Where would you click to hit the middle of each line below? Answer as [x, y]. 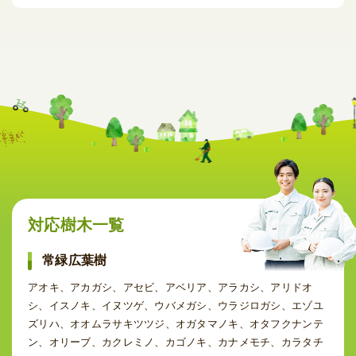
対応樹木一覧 [76, 224]
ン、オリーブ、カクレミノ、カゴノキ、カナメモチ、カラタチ [176, 342]
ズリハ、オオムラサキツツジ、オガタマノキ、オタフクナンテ [176, 323]
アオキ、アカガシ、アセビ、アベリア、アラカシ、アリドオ [170, 287]
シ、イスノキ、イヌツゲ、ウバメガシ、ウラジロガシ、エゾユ [176, 305]
